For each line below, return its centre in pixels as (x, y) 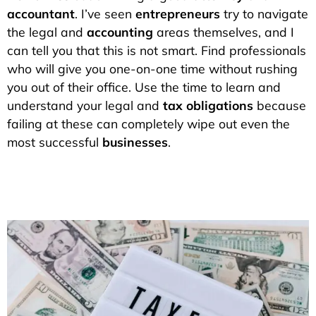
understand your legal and (85, 105)
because (280, 105)
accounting (120, 31)
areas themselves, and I (224, 31)
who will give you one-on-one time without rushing (152, 68)
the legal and (47, 31)
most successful (55, 141)
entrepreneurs (178, 13)
